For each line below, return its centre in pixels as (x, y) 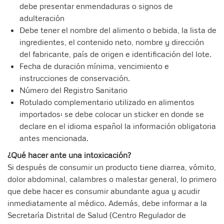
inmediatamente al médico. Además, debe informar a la (107, 203)
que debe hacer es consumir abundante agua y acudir (104, 191)
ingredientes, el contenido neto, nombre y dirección (112, 42)
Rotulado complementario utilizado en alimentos (107, 102)
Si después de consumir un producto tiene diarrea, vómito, (112, 167)
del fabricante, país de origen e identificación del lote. (115, 54)
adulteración (42, 18)
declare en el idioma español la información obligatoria (118, 126)
